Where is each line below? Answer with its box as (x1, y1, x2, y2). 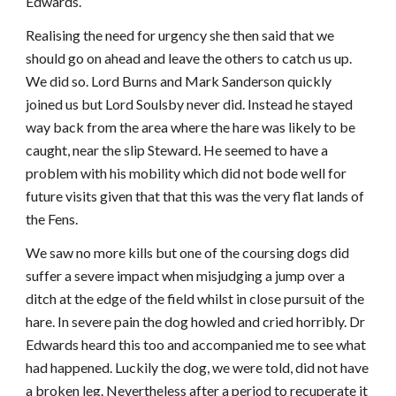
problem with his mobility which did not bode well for (26, 164, 347, 181)
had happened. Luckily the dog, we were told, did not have (26, 359, 369, 376)
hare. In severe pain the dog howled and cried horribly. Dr (26, 313, 366, 330)
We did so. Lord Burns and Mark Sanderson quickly (26, 72, 332, 89)
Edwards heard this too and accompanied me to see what (26, 336, 367, 353)
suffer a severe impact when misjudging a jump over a (26, 267, 346, 284)
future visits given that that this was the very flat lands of (26, 187, 365, 204)
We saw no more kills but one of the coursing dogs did (26, 244, 350, 261)
